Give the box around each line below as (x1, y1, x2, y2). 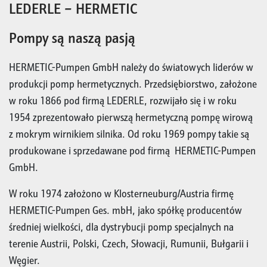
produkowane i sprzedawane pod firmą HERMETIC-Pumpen (9, 144, 256, 158)
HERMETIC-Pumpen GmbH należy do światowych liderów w (9, 60, 253, 74)
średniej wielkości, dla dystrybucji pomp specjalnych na (9, 220, 234, 234)
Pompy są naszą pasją (9, 28, 135, 48)
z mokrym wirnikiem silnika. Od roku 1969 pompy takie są (9, 127, 249, 141)
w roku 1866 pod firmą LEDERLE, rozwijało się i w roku (9, 94, 237, 108)
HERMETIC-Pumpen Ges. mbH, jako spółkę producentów (9, 203, 242, 218)
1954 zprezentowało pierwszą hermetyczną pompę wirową (9, 110, 253, 125)
